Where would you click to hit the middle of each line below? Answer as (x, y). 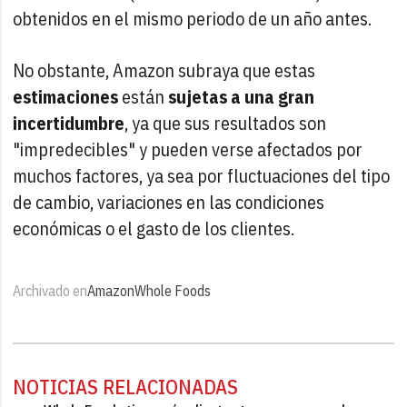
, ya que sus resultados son (226, 123)
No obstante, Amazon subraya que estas (164, 70)
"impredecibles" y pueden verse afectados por (188, 149)
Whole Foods (173, 290)
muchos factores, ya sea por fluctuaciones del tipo (202, 175)
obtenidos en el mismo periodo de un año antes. (193, 18)
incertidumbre (69, 123)
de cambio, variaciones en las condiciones (169, 202)
